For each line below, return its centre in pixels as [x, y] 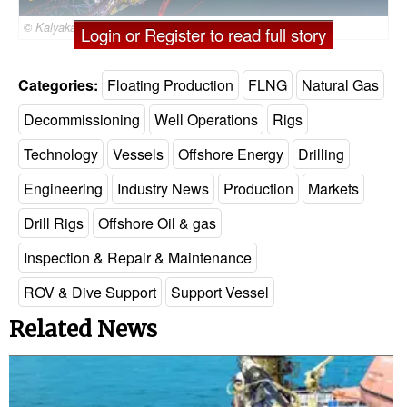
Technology [61, 154]
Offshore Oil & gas [157, 223]
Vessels [138, 154]
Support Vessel [220, 292]
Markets [333, 188]
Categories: [58, 84]
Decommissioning [82, 119]
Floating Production [170, 84]
